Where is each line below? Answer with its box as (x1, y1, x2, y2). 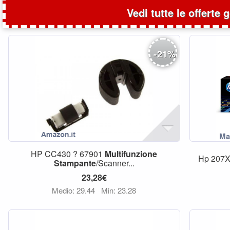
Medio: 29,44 (52, 185, 98, 196)
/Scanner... (95, 157, 135, 169)
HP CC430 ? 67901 (31, 148, 105, 160)
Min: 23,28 (101, 185, 137, 196)
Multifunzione (105, 148, 158, 160)
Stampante (53, 157, 96, 169)
